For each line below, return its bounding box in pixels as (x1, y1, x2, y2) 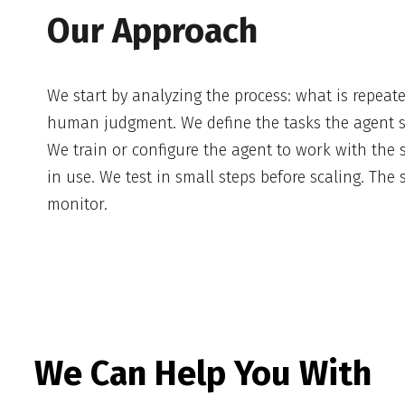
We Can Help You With (33, 352, 372, 394)
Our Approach (46, 10, 258, 52)
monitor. (46, 193, 108, 214)
